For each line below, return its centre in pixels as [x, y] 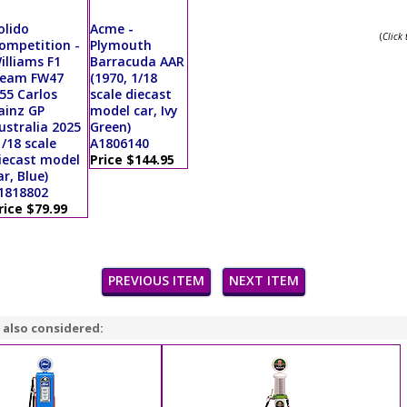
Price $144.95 [132, 159]
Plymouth [120, 45]
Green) [110, 127]
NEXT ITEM [264, 280]
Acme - [111, 29]
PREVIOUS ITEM [156, 280]
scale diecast [130, 94]
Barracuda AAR [137, 61]
